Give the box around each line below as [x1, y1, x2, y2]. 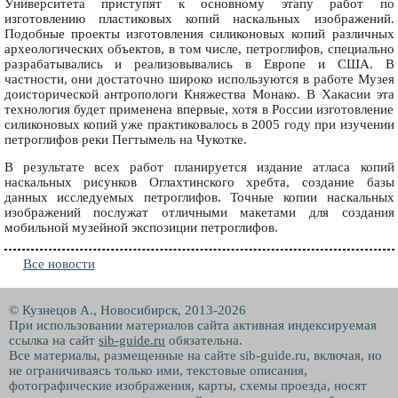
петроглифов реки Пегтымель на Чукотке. [4, 131, 247, 147]
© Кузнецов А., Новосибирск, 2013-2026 [9, 303, 246, 317]
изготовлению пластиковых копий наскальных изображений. [4, 11, 394, 26]
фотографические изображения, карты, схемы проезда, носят [9, 378, 367, 393]
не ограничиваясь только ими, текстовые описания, [9, 363, 307, 378]
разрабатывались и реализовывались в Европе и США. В [4, 56, 394, 71]
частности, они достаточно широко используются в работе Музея [4, 71, 394, 86]
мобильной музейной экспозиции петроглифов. [4, 220, 278, 235]
